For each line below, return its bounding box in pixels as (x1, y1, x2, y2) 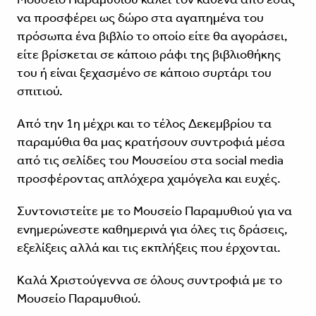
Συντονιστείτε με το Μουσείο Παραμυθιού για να (16, 203, 292, 219)
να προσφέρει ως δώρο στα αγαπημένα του (16, 10, 264, 26)
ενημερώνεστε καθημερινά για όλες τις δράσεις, (16, 221, 288, 238)
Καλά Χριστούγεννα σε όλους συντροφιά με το (16, 272, 282, 288)
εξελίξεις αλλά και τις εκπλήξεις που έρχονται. (16, 240, 281, 256)
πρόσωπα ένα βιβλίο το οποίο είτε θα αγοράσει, (16, 28, 288, 44)
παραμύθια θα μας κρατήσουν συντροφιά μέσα (16, 134, 285, 150)
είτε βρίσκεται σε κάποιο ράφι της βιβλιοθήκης (16, 47, 281, 63)
